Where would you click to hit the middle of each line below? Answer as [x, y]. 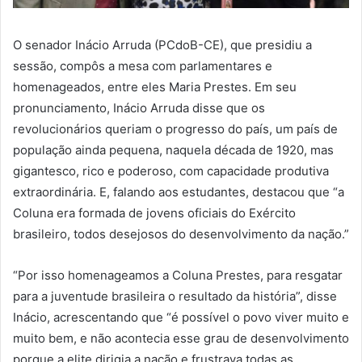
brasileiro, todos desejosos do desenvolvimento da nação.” [181, 234]
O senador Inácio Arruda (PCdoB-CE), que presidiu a [162, 44]
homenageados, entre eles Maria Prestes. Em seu [155, 86]
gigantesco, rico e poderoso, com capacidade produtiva [171, 170]
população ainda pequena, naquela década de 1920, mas [173, 149]
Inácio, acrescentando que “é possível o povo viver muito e [181, 317]
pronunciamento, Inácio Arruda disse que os [139, 107]
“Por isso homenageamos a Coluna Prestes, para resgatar [178, 275]
